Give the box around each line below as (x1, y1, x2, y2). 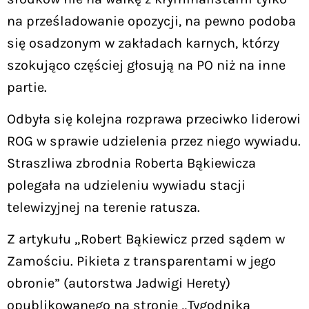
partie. (7, 79, 47, 95)
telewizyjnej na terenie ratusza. (7, 199, 200, 215)
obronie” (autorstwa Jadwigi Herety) (7, 275, 230, 292)
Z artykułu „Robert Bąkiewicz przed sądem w (7, 231, 285, 248)
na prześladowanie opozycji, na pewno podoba (7, 12, 296, 29)
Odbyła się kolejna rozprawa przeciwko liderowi (7, 110, 301, 127)
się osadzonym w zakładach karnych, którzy (7, 34, 279, 51)
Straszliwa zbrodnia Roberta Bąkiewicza (7, 154, 256, 171)
